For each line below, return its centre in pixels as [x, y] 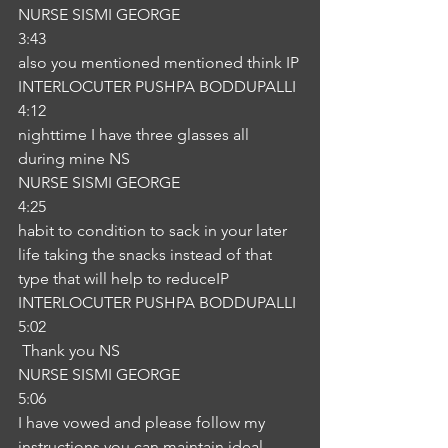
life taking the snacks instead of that [147, 254]
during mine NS [74, 158]
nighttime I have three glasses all [135, 134]
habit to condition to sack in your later [154, 230]
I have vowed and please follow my [143, 422]
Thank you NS [71, 350]
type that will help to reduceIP [123, 278]
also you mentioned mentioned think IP [158, 62]
